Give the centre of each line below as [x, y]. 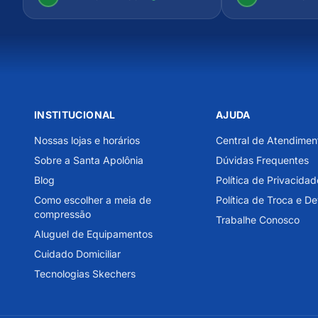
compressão [62, 214]
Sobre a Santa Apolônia [89, 160]
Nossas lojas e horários [87, 141]
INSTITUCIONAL [75, 115]
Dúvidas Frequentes [262, 160]
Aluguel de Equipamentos [93, 234]
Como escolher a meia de [93, 200]
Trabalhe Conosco [258, 220]
